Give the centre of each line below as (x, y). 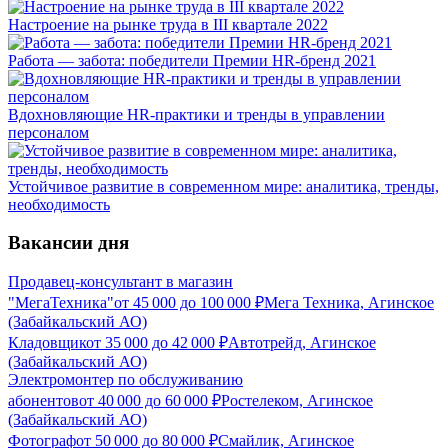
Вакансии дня (68, 243)
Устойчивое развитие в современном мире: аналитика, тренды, (223, 186)
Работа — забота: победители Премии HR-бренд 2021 (192, 60)
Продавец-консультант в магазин (120, 282)
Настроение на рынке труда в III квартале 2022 (168, 24)
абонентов (43, 401)
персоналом (48, 132)
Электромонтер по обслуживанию (125, 380)
